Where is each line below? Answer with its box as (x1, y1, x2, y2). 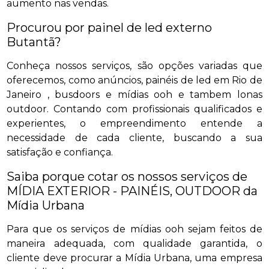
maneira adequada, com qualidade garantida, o (7, 238, 262, 249)
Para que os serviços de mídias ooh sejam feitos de (7, 223, 262, 235)
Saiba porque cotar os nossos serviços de (7, 169, 248, 184)
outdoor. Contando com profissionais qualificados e (7, 103, 262, 115)
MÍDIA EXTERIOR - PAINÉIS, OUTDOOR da (7, 184, 258, 198)
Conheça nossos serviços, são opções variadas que (7, 60, 262, 71)
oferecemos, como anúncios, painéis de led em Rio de (7, 74, 262, 86)
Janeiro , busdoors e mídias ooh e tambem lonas (7, 89, 262, 100)
